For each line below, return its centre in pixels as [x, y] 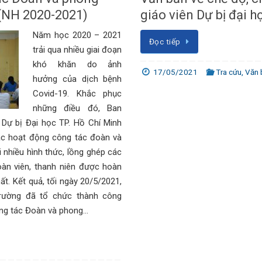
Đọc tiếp [165, 41]
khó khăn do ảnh [77, 64]
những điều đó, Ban [77, 108]
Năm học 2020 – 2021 [77, 35]
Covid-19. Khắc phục [77, 93]
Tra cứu [229, 72]
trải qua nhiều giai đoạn [77, 49]
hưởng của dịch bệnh [77, 79]
